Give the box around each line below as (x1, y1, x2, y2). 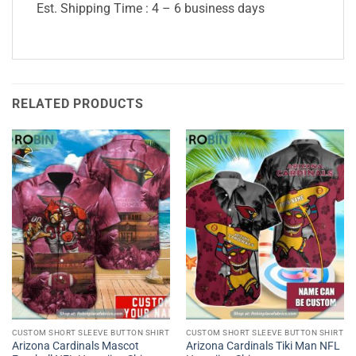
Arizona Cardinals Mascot (11, 339, 139, 353)
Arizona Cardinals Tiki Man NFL (185, 339, 340, 353)
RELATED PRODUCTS (12, 96, 144, 112)
